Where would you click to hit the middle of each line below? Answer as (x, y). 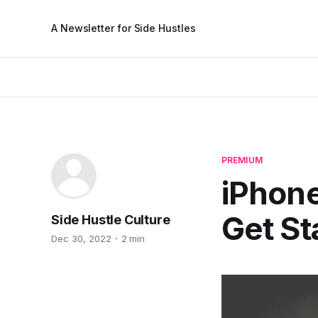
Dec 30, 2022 (81, 238)
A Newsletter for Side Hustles (124, 28)
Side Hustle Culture (111, 220)
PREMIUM (242, 160)
